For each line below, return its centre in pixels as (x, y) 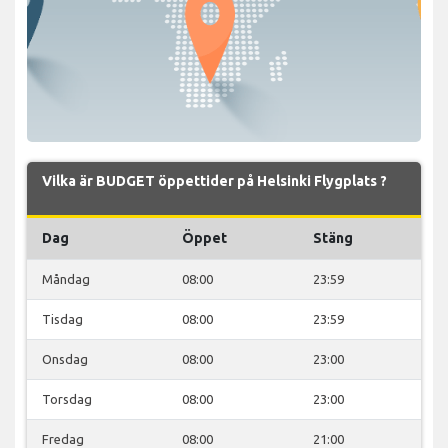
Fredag (63, 438)
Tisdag (62, 318)
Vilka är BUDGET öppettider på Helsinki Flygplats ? (214, 180)
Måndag (66, 278)
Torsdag (67, 398)
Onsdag (65, 358)
